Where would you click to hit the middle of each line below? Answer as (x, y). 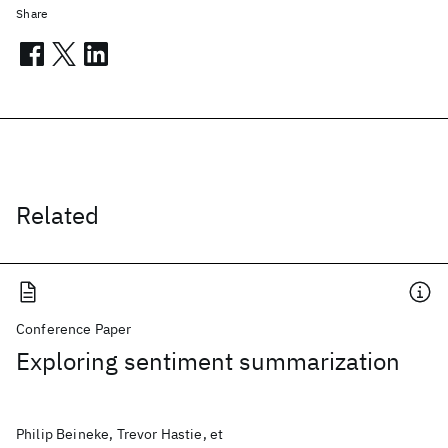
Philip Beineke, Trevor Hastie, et (120, 434)
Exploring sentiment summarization (208, 361)
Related (57, 215)
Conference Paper (74, 329)
